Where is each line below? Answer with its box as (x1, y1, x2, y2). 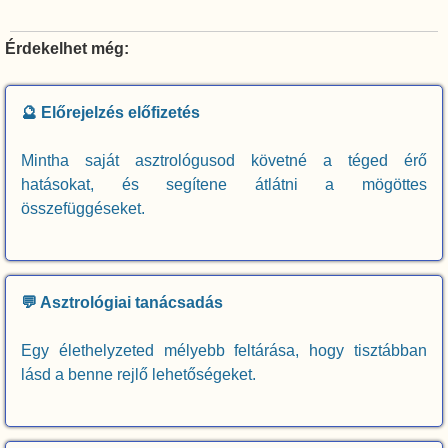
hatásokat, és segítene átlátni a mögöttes (21, 176, 427, 194)
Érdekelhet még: (5, 40, 129, 58)
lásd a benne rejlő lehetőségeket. (21, 366, 256, 384)
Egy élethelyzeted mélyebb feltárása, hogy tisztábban (21, 342, 427, 360)
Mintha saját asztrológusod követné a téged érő (21, 152, 427, 170)
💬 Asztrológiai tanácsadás (21, 294, 223, 312)
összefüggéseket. (21, 200, 145, 218)
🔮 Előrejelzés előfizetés (21, 104, 200, 122)
